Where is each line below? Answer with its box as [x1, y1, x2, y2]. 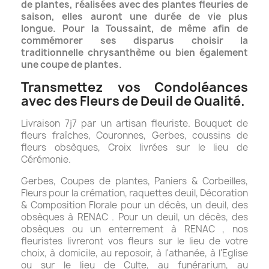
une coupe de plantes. [21, 58, 122, 71]
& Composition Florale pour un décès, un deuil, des [21, 199, 248, 212]
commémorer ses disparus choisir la [21, 34, 248, 47]
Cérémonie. [21, 153, 73, 166]
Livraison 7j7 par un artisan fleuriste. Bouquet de [21, 117, 248, 130]
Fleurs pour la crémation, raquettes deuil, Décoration [21, 187, 248, 200]
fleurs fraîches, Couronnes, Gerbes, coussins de [21, 129, 248, 142]
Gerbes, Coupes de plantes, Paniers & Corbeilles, [21, 175, 248, 188]
